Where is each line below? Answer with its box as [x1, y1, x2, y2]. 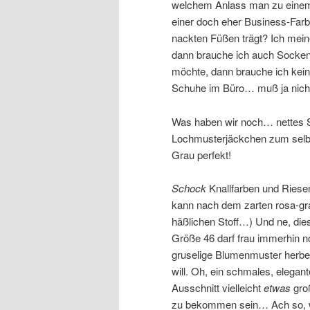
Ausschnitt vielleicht [172, 280, 264, 295]
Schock [172, 180, 206, 195]
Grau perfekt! [172, 147, 231, 162]
